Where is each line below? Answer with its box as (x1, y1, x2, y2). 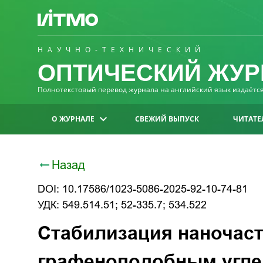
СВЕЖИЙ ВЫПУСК (135, 114, 200, 124)
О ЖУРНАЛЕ (52, 114, 95, 124)
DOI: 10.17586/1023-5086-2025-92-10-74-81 (38, 183, 248, 195)
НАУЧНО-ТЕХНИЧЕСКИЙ (38, 45, 205, 55)
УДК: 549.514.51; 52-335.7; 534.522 (38, 199, 207, 211)
